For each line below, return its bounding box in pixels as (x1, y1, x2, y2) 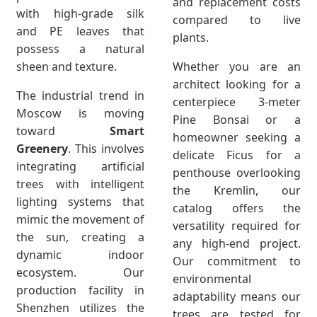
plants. (173, 29, 209, 45)
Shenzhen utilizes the (16, 299, 144, 316)
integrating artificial (16, 158, 144, 174)
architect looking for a (173, 76, 301, 92)
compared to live (173, 11, 301, 28)
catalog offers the (173, 200, 301, 216)
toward (16, 122, 110, 139)
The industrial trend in (16, 87, 144, 103)
